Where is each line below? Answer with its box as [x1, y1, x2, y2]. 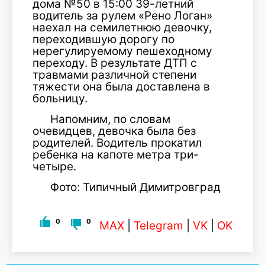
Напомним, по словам [50, 112, 170, 126]
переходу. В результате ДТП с [33, 56, 197, 70]
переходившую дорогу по [33, 33, 174, 46]
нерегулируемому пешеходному [33, 44, 212, 58]
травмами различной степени [33, 68, 196, 82]
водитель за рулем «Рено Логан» [33, 9, 212, 22]
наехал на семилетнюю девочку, [33, 21, 212, 34]
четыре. [33, 160, 76, 173]
